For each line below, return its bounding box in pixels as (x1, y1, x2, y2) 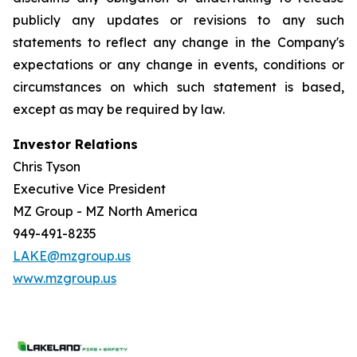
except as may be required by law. (13, 101, 225, 117)
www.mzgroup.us (13, 270, 116, 286)
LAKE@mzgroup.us (13, 248, 131, 264)
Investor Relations (13, 136, 138, 152)
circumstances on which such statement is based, (13, 79, 344, 95)
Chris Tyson (13, 159, 80, 175)
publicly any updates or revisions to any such (13, 12, 344, 28)
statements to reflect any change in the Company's (13, 34, 344, 50)
